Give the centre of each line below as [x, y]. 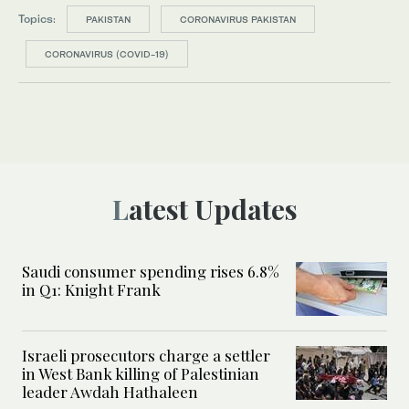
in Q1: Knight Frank [91, 290]
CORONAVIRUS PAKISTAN [238, 20]
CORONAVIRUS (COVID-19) [107, 54]
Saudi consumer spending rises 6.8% [151, 272]
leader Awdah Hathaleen [110, 392]
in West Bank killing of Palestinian [141, 374]
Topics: [37, 19]
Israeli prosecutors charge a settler [146, 356]
